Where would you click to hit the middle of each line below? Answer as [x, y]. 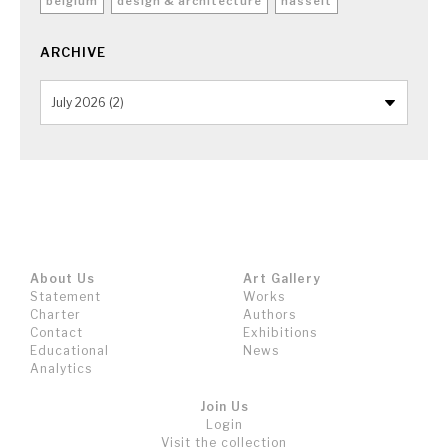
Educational [69, 350]
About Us [62, 278]
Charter [55, 314]
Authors [270, 314]
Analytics [61, 368]
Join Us [224, 406]
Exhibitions [280, 332]
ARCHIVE [73, 52]
